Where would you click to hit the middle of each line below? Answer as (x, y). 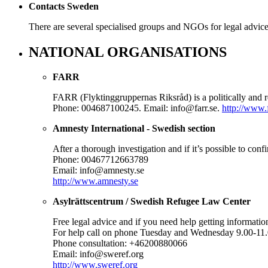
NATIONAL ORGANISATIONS (128, 52)
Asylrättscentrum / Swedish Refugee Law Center (152, 202)
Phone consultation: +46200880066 (120, 243)
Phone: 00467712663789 (100, 160)
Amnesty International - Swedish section (134, 129)
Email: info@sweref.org (98, 254)
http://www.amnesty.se (95, 181)
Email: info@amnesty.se (98, 170)
